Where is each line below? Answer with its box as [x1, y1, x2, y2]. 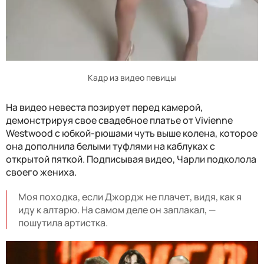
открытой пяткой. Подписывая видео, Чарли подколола [6, 152, 256, 166]
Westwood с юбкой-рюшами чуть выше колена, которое [6, 126, 258, 140]
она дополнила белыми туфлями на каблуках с [6, 139, 215, 153]
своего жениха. [6, 165, 77, 179]
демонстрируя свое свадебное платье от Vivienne [6, 113, 233, 127]
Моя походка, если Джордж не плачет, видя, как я [18, 190, 242, 203]
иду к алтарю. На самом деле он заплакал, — [18, 203, 216, 216]
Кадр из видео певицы [88, 71, 176, 83]
